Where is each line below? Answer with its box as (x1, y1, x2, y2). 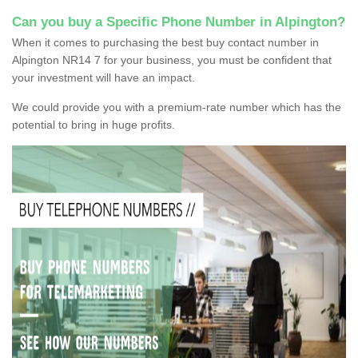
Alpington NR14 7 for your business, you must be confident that (12, 53, 332, 66)
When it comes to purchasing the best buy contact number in (12, 35, 319, 49)
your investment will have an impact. (12, 70, 195, 84)
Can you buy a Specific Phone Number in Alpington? (12, 14, 345, 30)
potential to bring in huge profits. (12, 117, 175, 131)
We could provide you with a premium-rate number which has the (12, 100, 341, 113)
